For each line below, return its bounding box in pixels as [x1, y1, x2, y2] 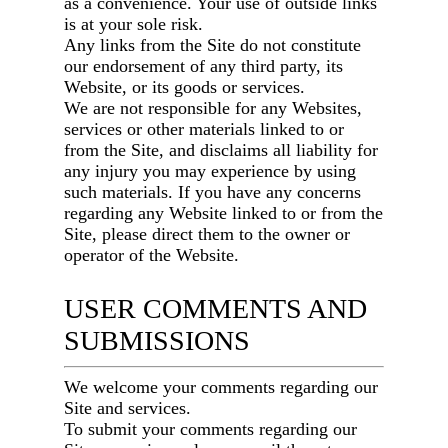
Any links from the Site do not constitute [64, 35, 362, 56]
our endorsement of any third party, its [64, 56, 344, 77]
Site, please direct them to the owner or [64, 224, 351, 245]
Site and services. [64, 398, 192, 419]
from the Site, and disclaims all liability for [64, 140, 379, 161]
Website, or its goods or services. [64, 77, 306, 98]
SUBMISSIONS [64, 325, 251, 357]
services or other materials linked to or [64, 119, 345, 140]
